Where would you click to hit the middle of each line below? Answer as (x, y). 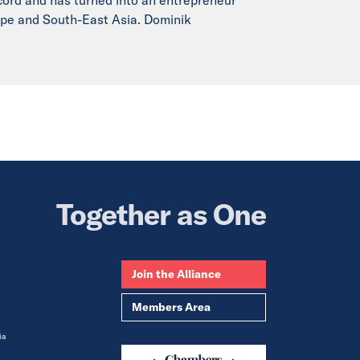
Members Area (171, 307)
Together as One (161, 214)
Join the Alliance (176, 274)
